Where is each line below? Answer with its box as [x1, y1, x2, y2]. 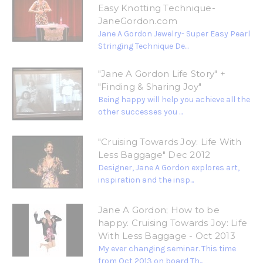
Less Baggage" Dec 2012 [97, 149, 211, 161]
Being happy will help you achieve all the [97, 95, 250, 105]
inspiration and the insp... [97, 175, 194, 186]
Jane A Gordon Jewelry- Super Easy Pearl [97, 29, 250, 39]
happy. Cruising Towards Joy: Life [97, 217, 248, 229]
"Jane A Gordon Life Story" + [97, 68, 225, 80]
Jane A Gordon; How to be [97, 204, 220, 216]
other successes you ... [97, 107, 183, 117]
